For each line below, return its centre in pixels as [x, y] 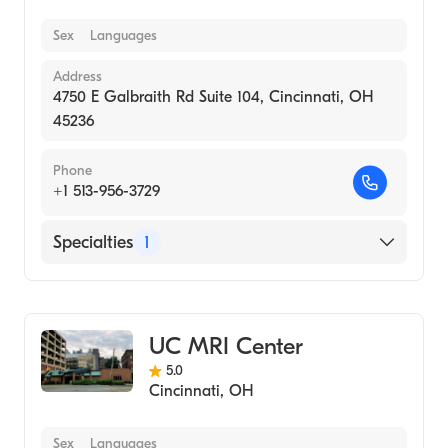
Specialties [93, 242]
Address [77, 76]
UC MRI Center [225, 346]
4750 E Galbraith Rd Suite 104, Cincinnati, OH [213, 97]
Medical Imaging [116, 290]
